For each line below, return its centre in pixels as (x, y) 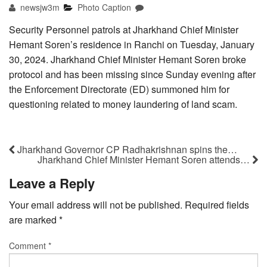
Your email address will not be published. (96, 204)
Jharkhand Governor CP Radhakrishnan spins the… (126, 149)
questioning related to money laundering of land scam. (123, 104)
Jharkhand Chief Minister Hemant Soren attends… (145, 159)
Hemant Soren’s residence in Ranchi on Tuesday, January (132, 44)
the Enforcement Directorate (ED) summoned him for (119, 89)
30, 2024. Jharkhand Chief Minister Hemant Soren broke (128, 59)
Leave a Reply (52, 183)
